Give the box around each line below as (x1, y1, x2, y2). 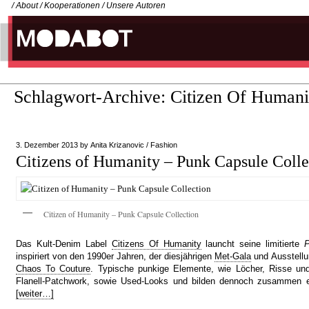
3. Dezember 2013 (16, 141, 78, 149)
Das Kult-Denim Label (16, 239, 112, 250)
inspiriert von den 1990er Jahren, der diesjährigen (16, 251, 215, 262)
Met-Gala (215, 251, 251, 262)
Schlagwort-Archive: (14, 87, 170, 107)
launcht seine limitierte (201, 239, 305, 250)
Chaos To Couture (16, 263, 91, 275)
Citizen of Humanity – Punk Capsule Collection (43, 208, 199, 219)
